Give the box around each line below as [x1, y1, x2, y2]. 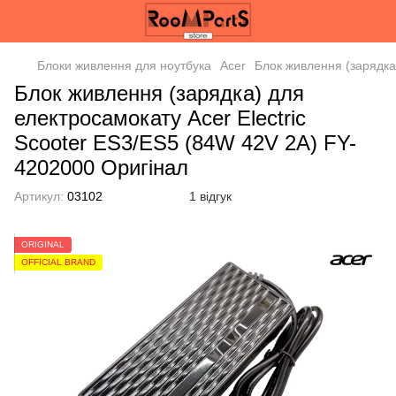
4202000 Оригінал [14, 156, 188, 179]
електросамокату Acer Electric [14, 106, 306, 130]
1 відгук [189, 189, 232, 203]
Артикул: [14, 189, 64, 203]
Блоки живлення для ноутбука [37, 58, 211, 72]
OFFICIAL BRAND [21, 257, 95, 267]
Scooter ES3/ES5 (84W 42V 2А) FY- [14, 131, 356, 155]
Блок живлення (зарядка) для [14, 81, 304, 105]
